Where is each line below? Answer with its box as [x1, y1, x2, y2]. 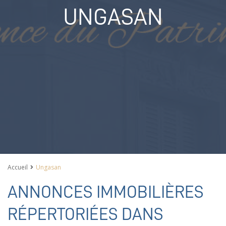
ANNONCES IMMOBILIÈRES [8, 183, 204, 201]
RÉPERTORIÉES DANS [8, 205, 163, 223]
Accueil [8, 163, 28, 172]
